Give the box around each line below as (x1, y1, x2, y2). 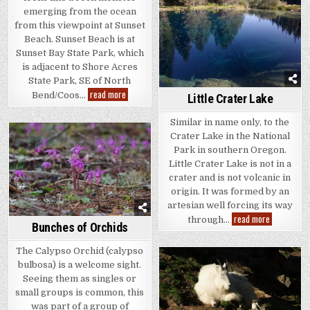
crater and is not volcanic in (169, 172, 291, 183)
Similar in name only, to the (170, 116, 290, 127)
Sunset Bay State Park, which (15, 47, 144, 58)
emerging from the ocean (23, 6, 136, 17)
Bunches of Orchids (32, 220, 128, 235)
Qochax (125, 86, 150, 100)
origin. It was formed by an (170, 185, 289, 197)
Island (125, 95, 146, 109)
